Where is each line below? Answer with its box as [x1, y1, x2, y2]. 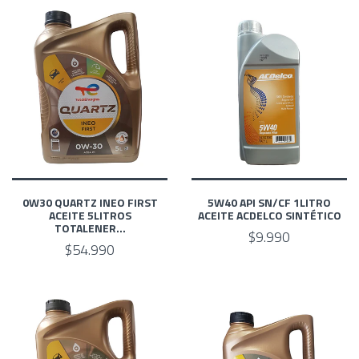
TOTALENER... [54, 219, 126, 236]
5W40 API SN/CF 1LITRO [208, 193, 331, 211]
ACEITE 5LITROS [48, 206, 131, 224]
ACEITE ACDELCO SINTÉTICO [197, 206, 341, 224]
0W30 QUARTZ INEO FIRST [22, 193, 158, 211]
